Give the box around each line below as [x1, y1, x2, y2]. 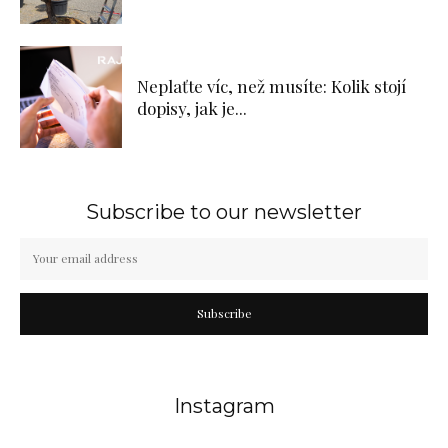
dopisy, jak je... [137, 96, 247, 119]
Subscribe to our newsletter [86, 199, 362, 224]
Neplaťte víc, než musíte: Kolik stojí [137, 74, 406, 97]
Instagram [173, 393, 275, 418]
